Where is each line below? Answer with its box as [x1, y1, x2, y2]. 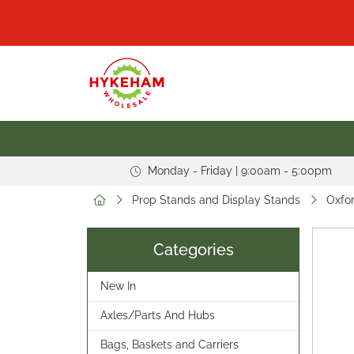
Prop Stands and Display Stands [132, 194, 300, 206]
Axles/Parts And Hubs [100, 309, 215, 322]
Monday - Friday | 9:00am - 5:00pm [147, 164, 332, 177]
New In [100, 280, 136, 292]
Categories [153, 241, 234, 259]
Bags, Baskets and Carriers [100, 338, 239, 351]
